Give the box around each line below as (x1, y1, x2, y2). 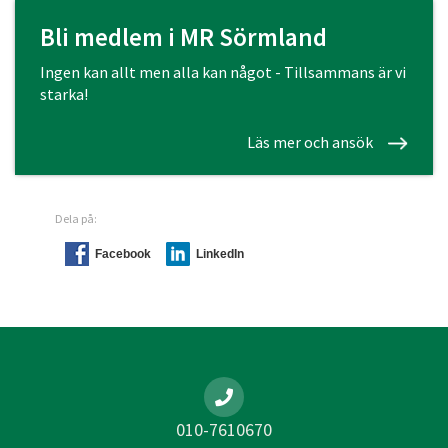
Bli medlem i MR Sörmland (40, 21, 327, 53)
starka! (40, 84, 88, 104)
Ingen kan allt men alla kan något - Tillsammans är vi (40, 62, 406, 82)
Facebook (95, 247, 151, 261)
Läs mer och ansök (247, 132, 373, 152)
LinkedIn (196, 247, 244, 261)
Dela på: (55, 211, 97, 226)
